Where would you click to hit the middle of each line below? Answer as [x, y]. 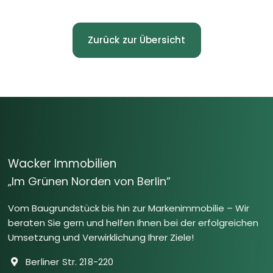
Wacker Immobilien [62, 163]
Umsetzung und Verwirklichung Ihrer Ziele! [101, 237]
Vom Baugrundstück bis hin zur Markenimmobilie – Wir [129, 208]
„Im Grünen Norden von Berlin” [89, 181]
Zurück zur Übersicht [136, 40]
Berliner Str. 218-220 [69, 261]
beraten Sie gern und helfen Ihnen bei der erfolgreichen [133, 222]
